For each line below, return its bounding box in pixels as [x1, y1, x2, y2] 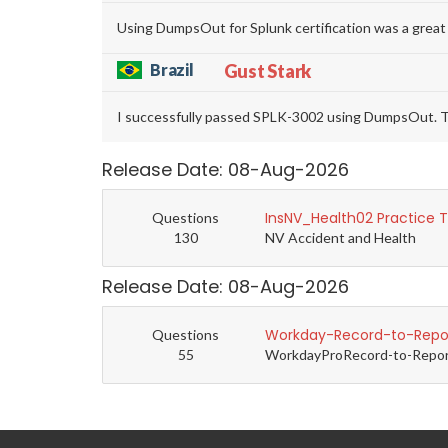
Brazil [150, 60, 194, 80]
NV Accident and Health [265, 229, 417, 247]
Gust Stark [223, 60, 312, 83]
